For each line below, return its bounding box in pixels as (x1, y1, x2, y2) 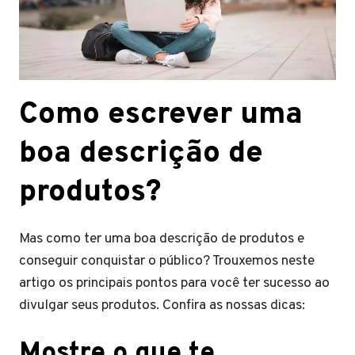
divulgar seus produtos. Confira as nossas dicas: (19, 296, 305, 315)
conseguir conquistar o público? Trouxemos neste (19, 251, 315, 270)
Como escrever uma (19, 95, 303, 135)
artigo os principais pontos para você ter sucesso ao (19, 273, 330, 292)
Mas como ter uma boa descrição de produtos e (19, 229, 304, 248)
